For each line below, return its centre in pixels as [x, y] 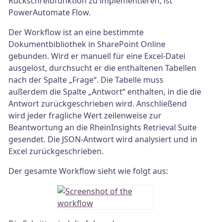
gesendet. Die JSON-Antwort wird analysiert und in [103, 139]
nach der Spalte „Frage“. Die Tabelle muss [86, 80]
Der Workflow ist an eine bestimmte [76, 32]
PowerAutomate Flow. [50, 13]
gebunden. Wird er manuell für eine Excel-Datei [97, 56]
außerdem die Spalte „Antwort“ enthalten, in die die [105, 92]
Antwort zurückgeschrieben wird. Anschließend [98, 104]
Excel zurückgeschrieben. [56, 151]
